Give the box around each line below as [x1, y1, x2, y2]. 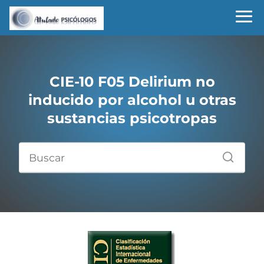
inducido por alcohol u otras [28, 91, 236, 108]
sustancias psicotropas [47, 109, 217, 127]
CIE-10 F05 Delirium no [49, 72, 215, 90]
